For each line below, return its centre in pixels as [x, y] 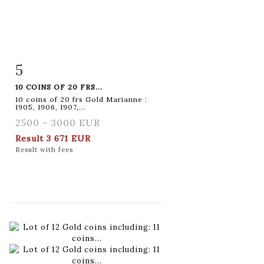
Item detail [52, 68]
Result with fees [44, 149]
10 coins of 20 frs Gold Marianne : [81, 99]
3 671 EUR [69, 138]
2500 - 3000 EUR [58, 122]
